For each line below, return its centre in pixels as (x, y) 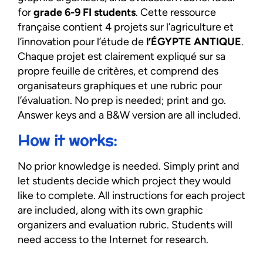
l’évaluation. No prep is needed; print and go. (122, 100)
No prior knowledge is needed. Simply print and (129, 166)
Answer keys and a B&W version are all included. (129, 115)
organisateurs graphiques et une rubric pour (120, 85)
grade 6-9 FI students (85, 12)
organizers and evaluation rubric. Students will (125, 225)
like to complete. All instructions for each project (131, 196)
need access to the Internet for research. (113, 240)
